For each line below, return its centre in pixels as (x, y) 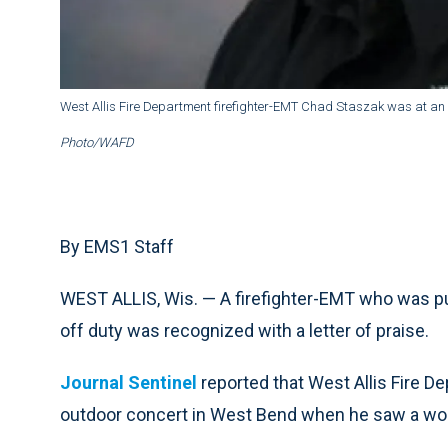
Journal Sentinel (128, 383)
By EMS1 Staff (117, 247)
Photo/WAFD (97, 143)
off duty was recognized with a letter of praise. (244, 331)
